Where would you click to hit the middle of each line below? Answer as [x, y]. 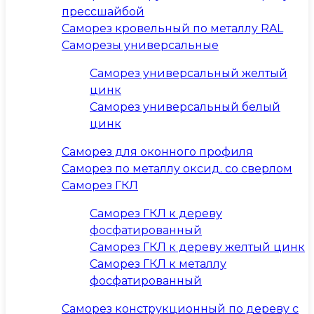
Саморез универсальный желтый [189, 73]
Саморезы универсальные [140, 45]
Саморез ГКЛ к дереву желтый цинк [197, 247]
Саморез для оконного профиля [157, 152]
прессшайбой [103, 12]
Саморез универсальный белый [185, 107]
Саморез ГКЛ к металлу [158, 264]
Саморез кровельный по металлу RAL [172, 28]
